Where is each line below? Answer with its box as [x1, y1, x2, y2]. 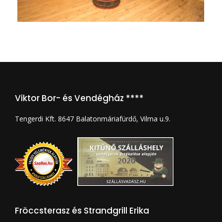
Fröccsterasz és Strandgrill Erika [15, 204, 149, 217]
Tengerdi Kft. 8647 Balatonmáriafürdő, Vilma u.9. [15, 113, 170, 123]
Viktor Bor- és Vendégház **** [15, 92, 144, 104]
